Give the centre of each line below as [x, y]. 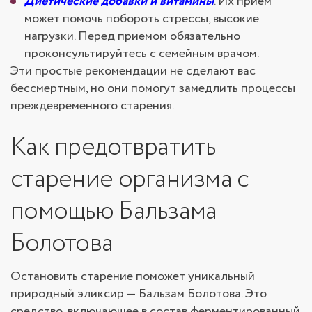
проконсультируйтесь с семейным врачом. [142, 53]
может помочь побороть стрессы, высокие [142, 18]
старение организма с [130, 179]
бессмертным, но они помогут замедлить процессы [153, 88]
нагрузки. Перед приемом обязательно [132, 36]
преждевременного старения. [92, 106]
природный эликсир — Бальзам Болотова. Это [139, 294]
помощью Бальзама [114, 211]
